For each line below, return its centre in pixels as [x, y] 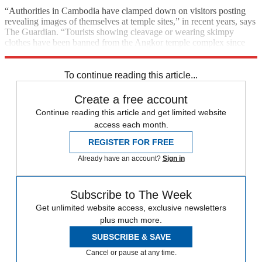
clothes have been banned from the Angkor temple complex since [125, 42]
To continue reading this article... [131, 75]
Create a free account [131, 99]
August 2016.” [32, 53]
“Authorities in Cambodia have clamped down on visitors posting [125, 11]
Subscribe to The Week [131, 194]
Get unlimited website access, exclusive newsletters [131, 207]
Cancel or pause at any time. [131, 252]
